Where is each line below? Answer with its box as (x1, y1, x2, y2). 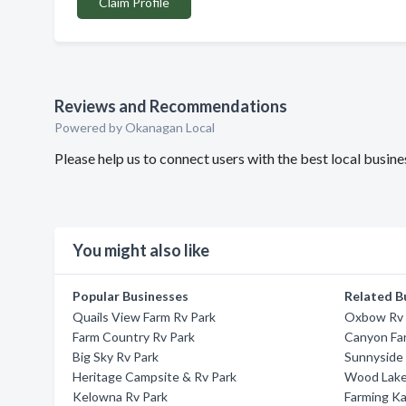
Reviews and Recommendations (54, 96, 287, 116)
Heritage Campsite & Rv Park (72, 369, 237, 384)
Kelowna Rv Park (72, 389, 168, 404)
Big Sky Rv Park (72, 349, 159, 364)
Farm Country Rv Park (72, 329, 195, 344)
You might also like (72, 240, 209, 260)
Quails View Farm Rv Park (72, 309, 216, 324)
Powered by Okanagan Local (54, 120, 215, 135)
